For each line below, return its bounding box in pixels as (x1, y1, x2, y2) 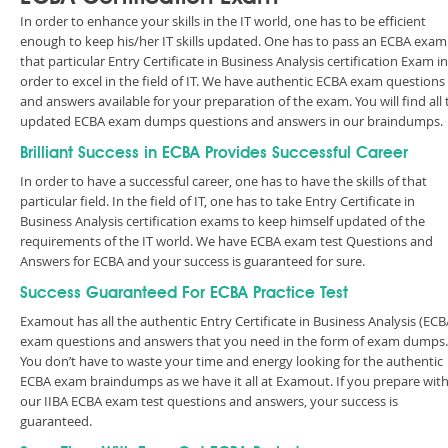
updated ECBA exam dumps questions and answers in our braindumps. (20, 112, 443, 130)
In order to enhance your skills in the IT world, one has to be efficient (20, 12, 426, 30)
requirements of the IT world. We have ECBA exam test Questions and (20, 232, 433, 250)
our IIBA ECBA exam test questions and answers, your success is (20, 392, 398, 410)
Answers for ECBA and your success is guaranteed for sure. (20, 252, 365, 270)
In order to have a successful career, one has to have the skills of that (20, 172, 427, 190)
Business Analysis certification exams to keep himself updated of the (20, 212, 425, 230)
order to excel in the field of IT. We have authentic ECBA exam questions (20, 72, 445, 90)
